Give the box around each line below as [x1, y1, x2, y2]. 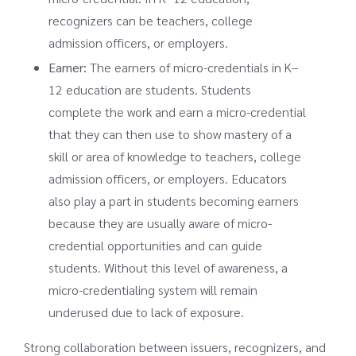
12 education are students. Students [48, 81, 252, 99]
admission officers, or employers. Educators [48, 170, 288, 188]
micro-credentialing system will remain [48, 281, 258, 299]
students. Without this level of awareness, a [48, 259, 288, 277]
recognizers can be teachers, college [48, 12, 253, 29]
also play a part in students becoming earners [48, 192, 300, 210]
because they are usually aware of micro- [48, 215, 273, 232]
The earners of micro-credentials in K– [87, 59, 300, 76]
